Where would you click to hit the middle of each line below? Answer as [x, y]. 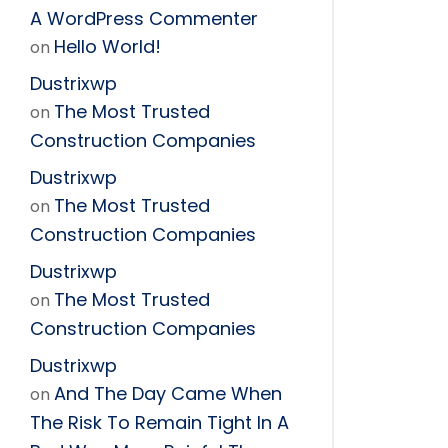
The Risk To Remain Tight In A [159, 422]
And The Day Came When [168, 393]
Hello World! [107, 46]
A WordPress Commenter [144, 18]
